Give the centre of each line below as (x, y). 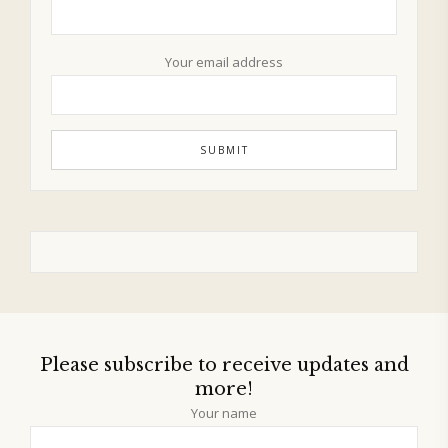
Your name (224, 412)
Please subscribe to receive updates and (224, 364)
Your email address (224, 61)
